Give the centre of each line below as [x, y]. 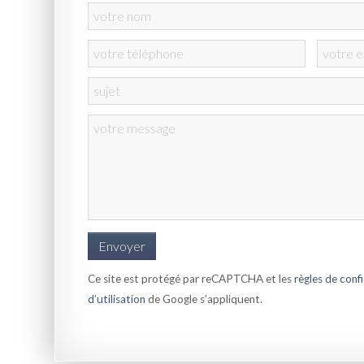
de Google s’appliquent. [204, 299]
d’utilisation [117, 299]
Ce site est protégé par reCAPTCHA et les [191, 278]
